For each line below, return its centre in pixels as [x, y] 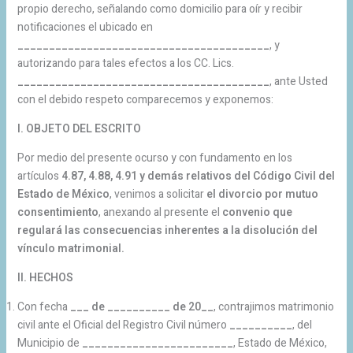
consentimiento [58, 212]
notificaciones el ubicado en [85, 27]
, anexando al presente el [160, 212]
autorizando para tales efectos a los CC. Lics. [125, 63]
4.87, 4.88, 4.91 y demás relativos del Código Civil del [198, 176]
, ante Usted [298, 81]
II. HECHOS [45, 277]
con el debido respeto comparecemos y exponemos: [145, 99]
